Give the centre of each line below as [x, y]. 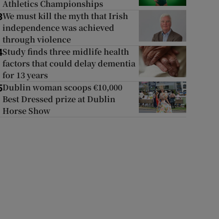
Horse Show [26, 111]
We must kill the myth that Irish [65, 16]
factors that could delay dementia [69, 63]
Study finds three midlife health [66, 52]
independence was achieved [58, 28]
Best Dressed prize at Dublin [59, 99]
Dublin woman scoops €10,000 [62, 87]
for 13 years [25, 75]
